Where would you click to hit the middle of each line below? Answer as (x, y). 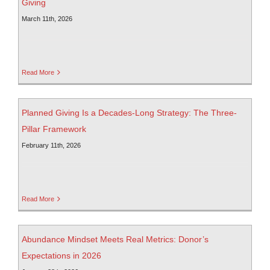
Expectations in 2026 (61, 256)
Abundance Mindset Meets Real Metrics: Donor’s (115, 240)
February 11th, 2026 (51, 146)
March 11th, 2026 (47, 19)
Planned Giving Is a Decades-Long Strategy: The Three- (129, 113)
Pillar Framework (54, 129)
